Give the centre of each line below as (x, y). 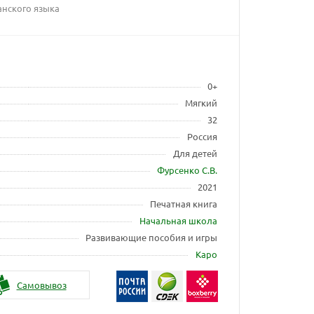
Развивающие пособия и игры (152, 237)
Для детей (196, 153)
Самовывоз (41, 285)
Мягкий (202, 103)
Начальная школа (179, 220)
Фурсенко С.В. (187, 170)
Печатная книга (184, 204)
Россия (203, 136)
